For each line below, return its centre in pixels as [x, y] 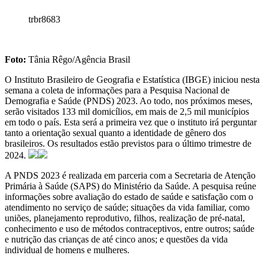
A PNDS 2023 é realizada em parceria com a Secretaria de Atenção [130, 175]
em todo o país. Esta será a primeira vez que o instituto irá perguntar [131, 122]
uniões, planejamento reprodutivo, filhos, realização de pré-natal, [125, 218]
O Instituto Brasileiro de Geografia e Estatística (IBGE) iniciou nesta [132, 79]
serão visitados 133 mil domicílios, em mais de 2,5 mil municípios [127, 111]
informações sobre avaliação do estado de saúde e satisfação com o [129, 196]
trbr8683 [44, 19]
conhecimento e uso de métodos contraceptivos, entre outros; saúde [130, 228]
